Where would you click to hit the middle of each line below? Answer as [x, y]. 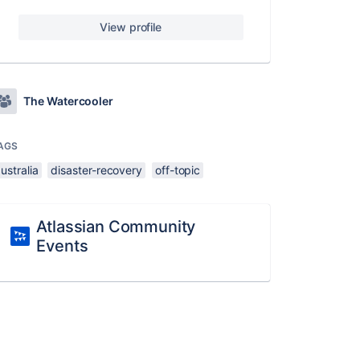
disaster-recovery [97, 170]
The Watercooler [69, 101]
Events [62, 246]
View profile [131, 27]
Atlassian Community [116, 227]
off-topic [178, 170]
